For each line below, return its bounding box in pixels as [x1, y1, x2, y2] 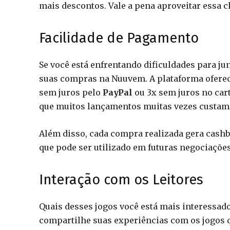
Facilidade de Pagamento [39, 30, 199, 46]
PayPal [103, 87, 132, 98]
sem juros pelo [39, 87, 103, 98]
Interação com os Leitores [39, 171, 203, 188]
